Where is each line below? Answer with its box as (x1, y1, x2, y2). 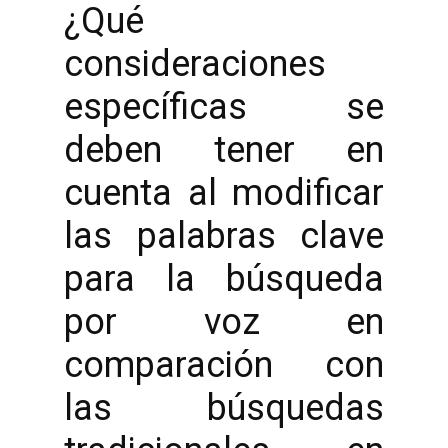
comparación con (64, 344, 384, 386)
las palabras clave (64, 215, 384, 257)
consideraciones (64, 43, 326, 85)
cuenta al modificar (64, 172, 384, 214)
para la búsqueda (64, 258, 384, 300)
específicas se (64, 86, 384, 128)
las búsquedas (64, 387, 384, 429)
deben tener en (64, 129, 384, 171)
